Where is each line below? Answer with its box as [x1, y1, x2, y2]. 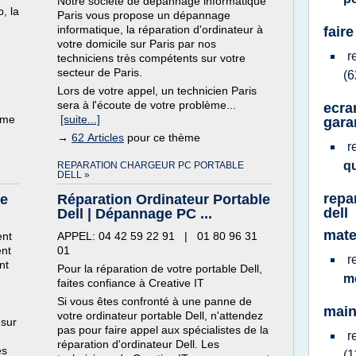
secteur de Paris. [57, 66, 142, 79]
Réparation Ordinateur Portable [57, 192, 270, 207]
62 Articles [72, 131, 124, 144]
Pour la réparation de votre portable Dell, [57, 262, 262, 275]
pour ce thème [124, 131, 200, 144]
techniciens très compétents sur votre [57, 52, 246, 64]
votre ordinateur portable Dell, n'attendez [57, 309, 263, 322]
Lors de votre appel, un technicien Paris [57, 84, 257, 97]
